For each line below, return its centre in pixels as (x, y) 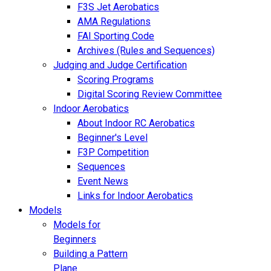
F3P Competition (113, 152)
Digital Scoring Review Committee (150, 94)
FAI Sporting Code (116, 36)
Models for (77, 225)
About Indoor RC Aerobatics (136, 123)
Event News (103, 181)
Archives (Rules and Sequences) (146, 51)
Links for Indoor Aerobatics (135, 196)
